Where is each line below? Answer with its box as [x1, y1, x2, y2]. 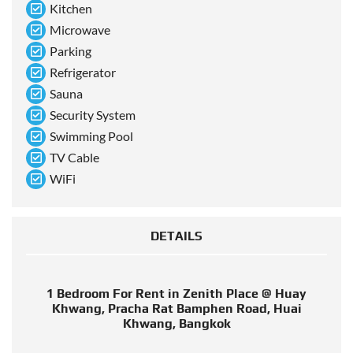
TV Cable [50, 150, 99, 165]
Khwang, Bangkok [122, 316, 231, 332]
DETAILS [150, 229, 203, 244]
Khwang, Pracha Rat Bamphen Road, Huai [51, 301, 302, 317]
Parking [50, 43, 91, 59]
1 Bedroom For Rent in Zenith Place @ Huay [46, 286, 307, 302]
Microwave [50, 22, 110, 38]
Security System [50, 107, 136, 123]
